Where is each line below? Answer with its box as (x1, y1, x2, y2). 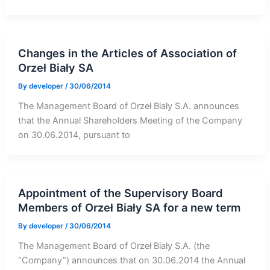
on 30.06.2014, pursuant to (17, 129, 130, 140)
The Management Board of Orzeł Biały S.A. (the (17, 240, 210, 252)
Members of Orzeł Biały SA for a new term (17, 201, 240, 215)
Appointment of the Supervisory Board (17, 186, 222, 200)
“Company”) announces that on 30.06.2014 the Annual (17, 255, 245, 266)
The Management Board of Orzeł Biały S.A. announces (17, 100, 239, 111)
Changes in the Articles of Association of (17, 46, 237, 60)
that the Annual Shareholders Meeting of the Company (17, 115, 242, 126)
